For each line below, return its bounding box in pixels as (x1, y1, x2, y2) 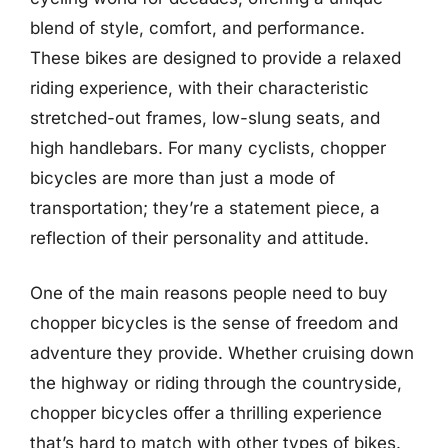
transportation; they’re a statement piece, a (30, 197, 380, 218)
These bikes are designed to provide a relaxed (30, 47, 401, 68)
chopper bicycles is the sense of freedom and (30, 313, 398, 333)
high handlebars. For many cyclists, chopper (30, 137, 386, 158)
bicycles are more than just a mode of (30, 167, 335, 188)
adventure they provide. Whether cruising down (30, 343, 414, 363)
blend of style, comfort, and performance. (30, 17, 365, 38)
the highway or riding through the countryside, (30, 373, 402, 393)
